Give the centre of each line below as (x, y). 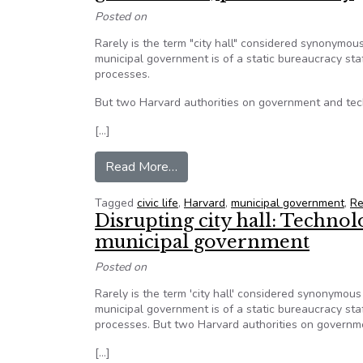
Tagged (116, 203)
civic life (158, 203)
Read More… (141, 167)
